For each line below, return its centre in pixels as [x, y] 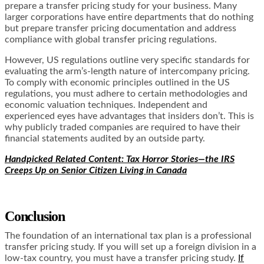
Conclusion [35, 216]
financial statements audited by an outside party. [105, 138]
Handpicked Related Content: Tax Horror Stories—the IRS [120, 159]
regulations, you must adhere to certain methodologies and [126, 93]
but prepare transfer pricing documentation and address [121, 28]
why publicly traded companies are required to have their [123, 127]
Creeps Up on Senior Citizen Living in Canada [96, 170]
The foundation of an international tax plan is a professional [128, 235]
